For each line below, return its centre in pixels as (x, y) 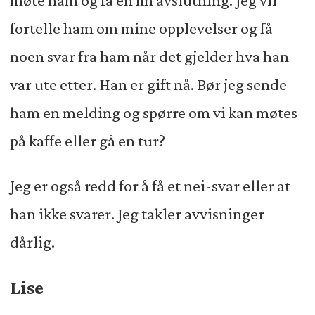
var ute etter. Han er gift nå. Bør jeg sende (148, 85)
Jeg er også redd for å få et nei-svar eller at (150, 186)
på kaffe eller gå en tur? (87, 141)
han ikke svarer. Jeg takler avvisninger (137, 214)
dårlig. (33, 242)
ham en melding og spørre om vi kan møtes (153, 113)
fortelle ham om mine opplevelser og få (141, 28)
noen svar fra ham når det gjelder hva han (149, 57)
